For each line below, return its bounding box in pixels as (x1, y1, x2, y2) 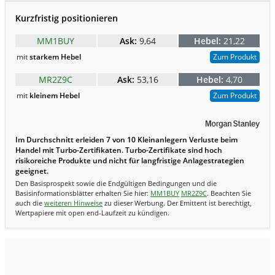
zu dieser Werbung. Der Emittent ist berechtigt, (103, 198, 252, 208)
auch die (15, 198, 44, 208)
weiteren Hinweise (44, 198, 103, 208)
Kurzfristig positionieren (15, 12, 118, 24)
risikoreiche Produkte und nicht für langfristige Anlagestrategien (15, 156, 244, 166)
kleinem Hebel (29, 90, 80, 101)
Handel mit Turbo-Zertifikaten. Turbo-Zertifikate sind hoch (15, 145, 222, 155)
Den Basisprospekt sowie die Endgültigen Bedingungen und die (15, 179, 217, 188)
